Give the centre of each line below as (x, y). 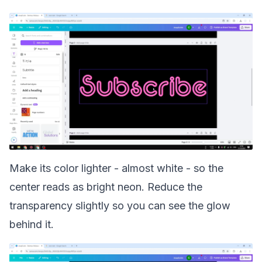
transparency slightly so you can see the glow (120, 206)
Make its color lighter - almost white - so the (116, 168)
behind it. (32, 224)
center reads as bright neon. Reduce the (106, 187)
